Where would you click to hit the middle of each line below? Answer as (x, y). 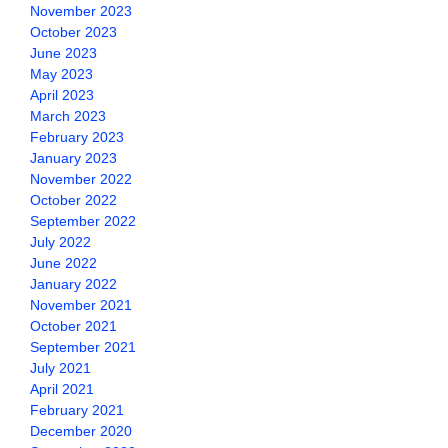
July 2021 (60, 368)
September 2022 (83, 221)
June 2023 (63, 53)
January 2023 (73, 158)
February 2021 (77, 410)
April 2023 (62, 95)
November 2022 (81, 179)
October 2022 (73, 200)
